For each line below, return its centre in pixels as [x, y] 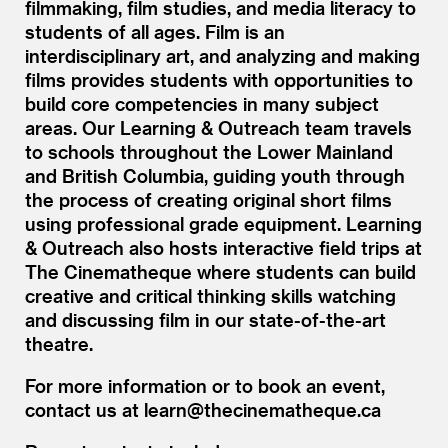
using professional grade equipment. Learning [223, 223]
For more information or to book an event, [205, 385]
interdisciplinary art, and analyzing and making [222, 55]
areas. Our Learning [113, 127]
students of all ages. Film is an [155, 31]
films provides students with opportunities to [219, 79]
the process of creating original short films [208, 199]
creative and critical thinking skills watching [210, 295]
